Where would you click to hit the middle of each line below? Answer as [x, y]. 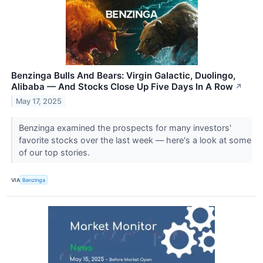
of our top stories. [55, 153]
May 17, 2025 [39, 101]
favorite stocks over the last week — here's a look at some [135, 140]
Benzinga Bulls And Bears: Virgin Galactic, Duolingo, [123, 76]
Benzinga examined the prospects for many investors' [125, 128]
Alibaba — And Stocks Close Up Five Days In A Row [122, 87]
